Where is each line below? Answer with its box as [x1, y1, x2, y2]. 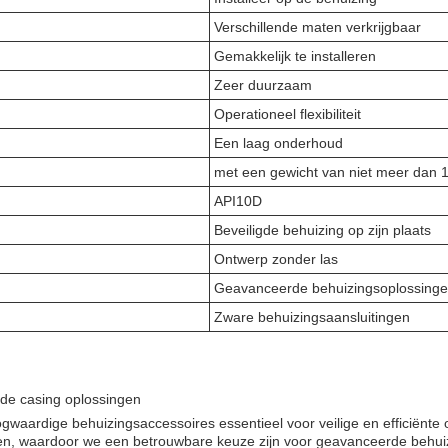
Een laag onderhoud [214, 135, 343, 151]
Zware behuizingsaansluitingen [214, 309, 410, 325]
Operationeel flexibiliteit [214, 106, 361, 122]
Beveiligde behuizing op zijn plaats [214, 222, 431, 238]
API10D [214, 193, 262, 209]
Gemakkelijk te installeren [214, 48, 376, 64]
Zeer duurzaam [214, 77, 312, 93]
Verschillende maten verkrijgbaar [214, 19, 421, 35]
